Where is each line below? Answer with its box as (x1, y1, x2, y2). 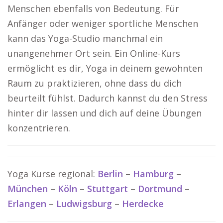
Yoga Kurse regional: (7, 168, 98, 180)
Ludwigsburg (56, 198, 112, 210)
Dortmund (138, 183, 182, 195)
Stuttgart (87, 183, 128, 195)
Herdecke (122, 198, 164, 210)
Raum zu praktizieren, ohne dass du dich (7, 77, 182, 90)
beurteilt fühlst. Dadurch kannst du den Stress (7, 92, 208, 105)
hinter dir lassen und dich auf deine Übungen (7, 107, 202, 119)
